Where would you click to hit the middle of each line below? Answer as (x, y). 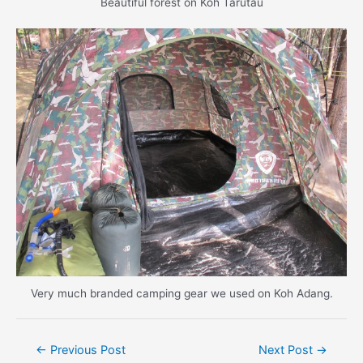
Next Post (288, 350)
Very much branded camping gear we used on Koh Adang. (181, 293)
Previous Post (86, 350)
